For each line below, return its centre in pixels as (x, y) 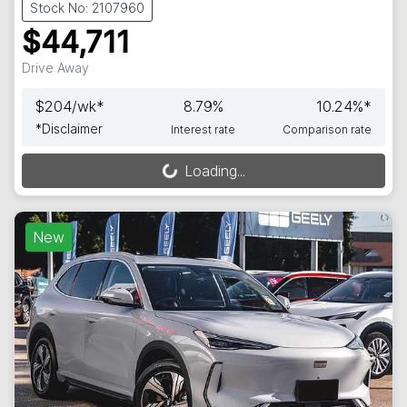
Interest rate (203, 129)
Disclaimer (72, 128)
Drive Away (55, 67)
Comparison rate (327, 129)
